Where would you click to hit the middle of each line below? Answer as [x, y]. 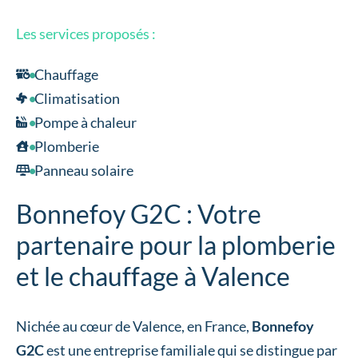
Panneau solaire [84, 171]
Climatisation [77, 99]
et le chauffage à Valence [153, 276]
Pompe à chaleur [85, 123]
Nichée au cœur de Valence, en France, [134, 326]
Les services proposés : [86, 34]
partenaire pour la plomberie [176, 245]
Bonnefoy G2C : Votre [139, 214]
